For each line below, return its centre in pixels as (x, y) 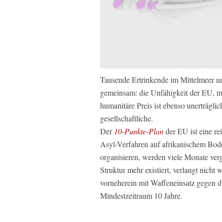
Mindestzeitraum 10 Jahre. (141, 196)
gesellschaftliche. (127, 118)
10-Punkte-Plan (139, 131)
